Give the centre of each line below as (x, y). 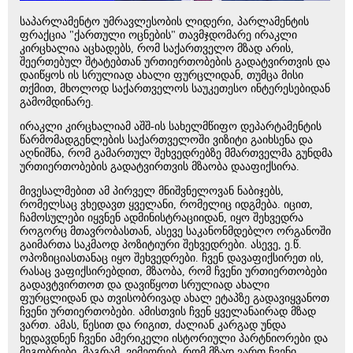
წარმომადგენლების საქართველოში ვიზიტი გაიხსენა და (166, 140)
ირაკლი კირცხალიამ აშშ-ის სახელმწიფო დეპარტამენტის (171, 127)
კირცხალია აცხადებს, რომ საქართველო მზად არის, (157, 49)
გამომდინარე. (57, 102)
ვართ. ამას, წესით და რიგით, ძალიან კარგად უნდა (153, 325)
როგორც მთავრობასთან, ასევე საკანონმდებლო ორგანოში (175, 232)
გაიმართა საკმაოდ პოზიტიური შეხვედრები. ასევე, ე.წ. (161, 245)
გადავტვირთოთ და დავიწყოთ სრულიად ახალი (145, 285)
